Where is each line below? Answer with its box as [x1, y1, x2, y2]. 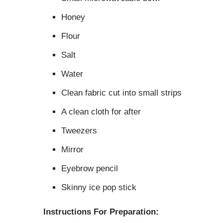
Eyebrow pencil [61, 164, 118, 174]
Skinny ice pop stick [61, 183, 136, 193]
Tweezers [61, 126, 97, 136]
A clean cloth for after [61, 107, 141, 117]
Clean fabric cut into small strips [61, 88, 182, 98]
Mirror [61, 145, 84, 155]
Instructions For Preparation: [43, 207, 159, 217]
